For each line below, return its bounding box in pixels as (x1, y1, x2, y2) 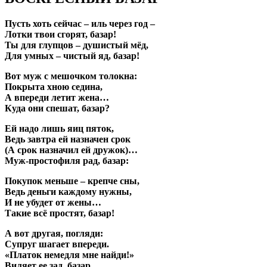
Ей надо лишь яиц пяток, (5, 123, 114, 133)
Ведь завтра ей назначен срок (5, 133, 131, 144)
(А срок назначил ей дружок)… (5, 144, 138, 155)
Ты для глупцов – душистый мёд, (5, 39, 148, 50)
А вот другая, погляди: (5, 228, 103, 238)
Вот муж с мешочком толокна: (5, 70, 137, 81)
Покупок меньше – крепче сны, (5, 175, 139, 186)
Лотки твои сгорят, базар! (5, 29, 116, 39)
